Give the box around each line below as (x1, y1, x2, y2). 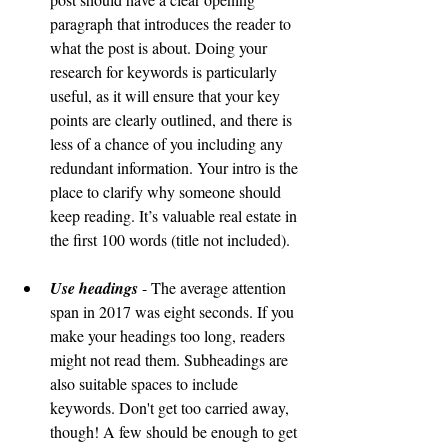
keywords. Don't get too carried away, (50, 397, 293, 418)
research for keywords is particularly (50, 61, 281, 82)
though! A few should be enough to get (50, 421, 301, 442)
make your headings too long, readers (50, 325, 289, 346)
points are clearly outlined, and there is (50, 109, 296, 130)
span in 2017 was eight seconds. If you (50, 301, 298, 322)
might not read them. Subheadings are (50, 349, 292, 370)
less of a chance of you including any (50, 133, 287, 154)
